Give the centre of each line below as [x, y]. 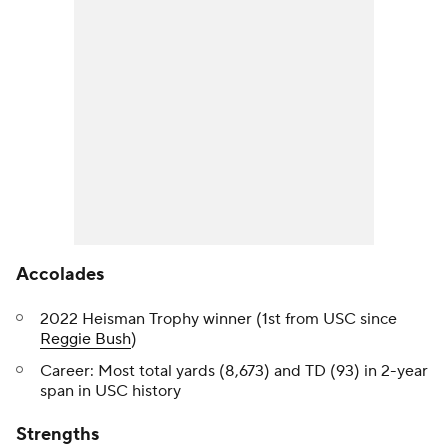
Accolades [60, 275]
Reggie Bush [85, 339]
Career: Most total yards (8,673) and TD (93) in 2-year [234, 371]
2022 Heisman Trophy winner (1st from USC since [218, 319]
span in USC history [110, 391]
